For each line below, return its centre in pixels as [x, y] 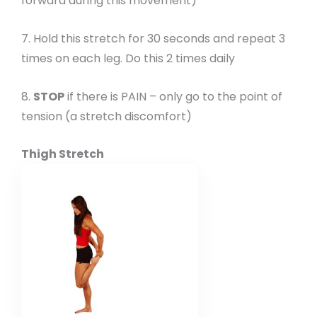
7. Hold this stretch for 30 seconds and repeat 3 [153, 39]
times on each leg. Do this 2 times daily [128, 59]
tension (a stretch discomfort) [106, 116]
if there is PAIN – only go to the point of [173, 96]
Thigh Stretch [63, 154]
